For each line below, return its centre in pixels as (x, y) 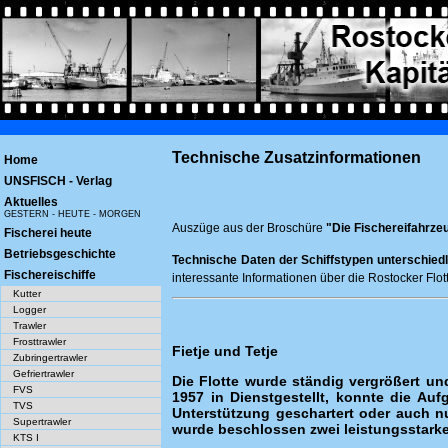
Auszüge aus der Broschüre (247, 228)
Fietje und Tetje (225, 351)
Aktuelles (31, 202)
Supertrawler (42, 421)
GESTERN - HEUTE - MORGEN (72, 214)
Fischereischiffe (50, 275)
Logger (29, 309)
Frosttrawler (39, 341)
